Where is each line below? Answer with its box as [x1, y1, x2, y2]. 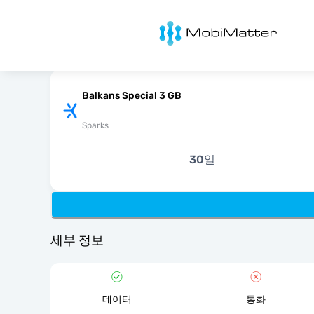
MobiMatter [139, 18, 199, 32]
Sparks [82, 121, 109, 130]
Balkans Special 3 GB [82, 90, 182, 102]
